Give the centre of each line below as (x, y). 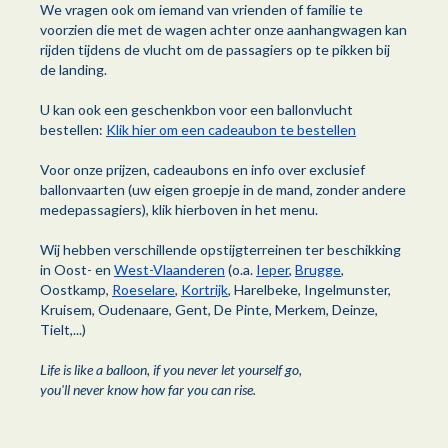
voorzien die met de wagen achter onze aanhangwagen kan (223, 30)
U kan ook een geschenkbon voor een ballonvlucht (196, 110)
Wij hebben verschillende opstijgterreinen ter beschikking (220, 250)
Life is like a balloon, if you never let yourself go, (171, 370)
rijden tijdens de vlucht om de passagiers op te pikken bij (215, 50)
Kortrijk (204, 290)
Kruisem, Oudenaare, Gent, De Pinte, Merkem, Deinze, (209, 310)
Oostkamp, (76, 290)
